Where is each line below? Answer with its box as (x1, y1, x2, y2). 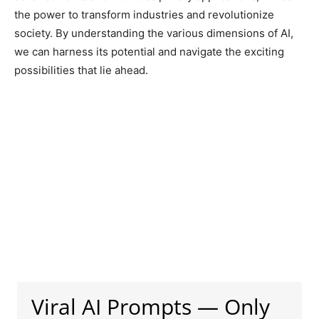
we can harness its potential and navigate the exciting (14, 44, 284, 58)
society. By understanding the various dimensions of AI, (14, 26, 293, 40)
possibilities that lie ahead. (14, 63, 148, 77)
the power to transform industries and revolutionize (14, 7, 274, 21)
